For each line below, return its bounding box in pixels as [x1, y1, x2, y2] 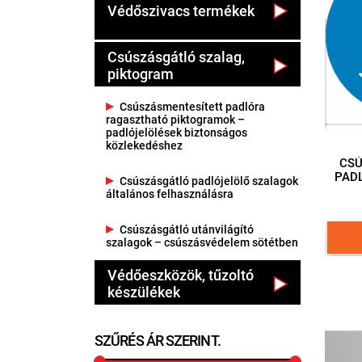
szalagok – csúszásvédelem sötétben [106, 235, 298, 249]
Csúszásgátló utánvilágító [120, 222, 254, 236]
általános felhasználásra [106, 187, 234, 200]
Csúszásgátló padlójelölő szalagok [120, 174, 298, 187]
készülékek [107, 283, 180, 301]
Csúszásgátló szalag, [107, 48, 245, 65]
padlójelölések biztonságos [106, 125, 247, 139]
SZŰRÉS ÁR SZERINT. [95, 331, 221, 349]
